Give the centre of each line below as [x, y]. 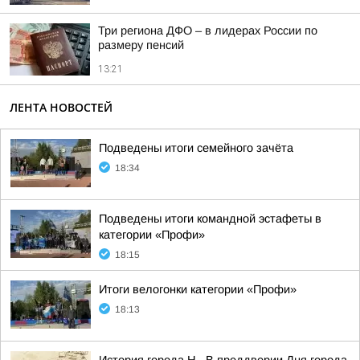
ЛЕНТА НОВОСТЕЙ [61, 107]
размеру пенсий [141, 45]
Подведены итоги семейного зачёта [196, 148]
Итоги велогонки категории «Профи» [198, 289]
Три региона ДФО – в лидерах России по [208, 31]
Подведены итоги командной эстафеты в [210, 219]
